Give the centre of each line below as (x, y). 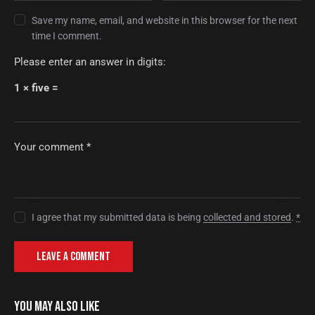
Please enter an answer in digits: (90, 62)
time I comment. (67, 36)
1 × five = (36, 88)
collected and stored (247, 218)
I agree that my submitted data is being (118, 218)
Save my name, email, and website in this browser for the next (165, 20)
